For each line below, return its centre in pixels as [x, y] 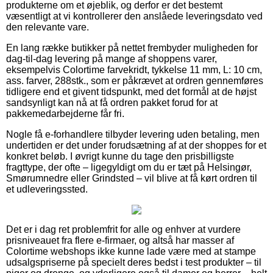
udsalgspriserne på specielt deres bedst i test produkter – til [134, 262]
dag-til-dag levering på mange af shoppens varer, [112, 58]
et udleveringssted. [47, 189]
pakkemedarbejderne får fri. [65, 113]
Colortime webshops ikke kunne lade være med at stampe [131, 251]
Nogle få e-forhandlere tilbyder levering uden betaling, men [133, 134]
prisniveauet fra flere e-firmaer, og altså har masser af [120, 240]
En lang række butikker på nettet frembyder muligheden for [132, 48]
